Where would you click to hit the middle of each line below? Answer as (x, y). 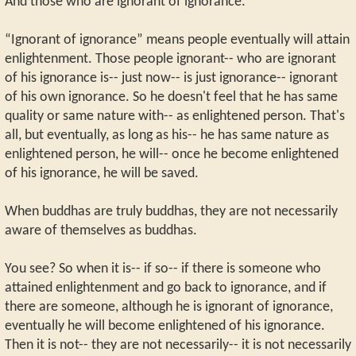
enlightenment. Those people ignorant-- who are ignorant (170, 59)
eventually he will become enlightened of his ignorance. (165, 326)
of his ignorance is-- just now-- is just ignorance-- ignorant (171, 78)
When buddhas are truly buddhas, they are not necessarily (171, 211)
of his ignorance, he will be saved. (102, 173)
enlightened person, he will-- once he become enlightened (172, 154)
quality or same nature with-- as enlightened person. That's (175, 116)
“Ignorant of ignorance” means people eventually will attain (177, 40)
